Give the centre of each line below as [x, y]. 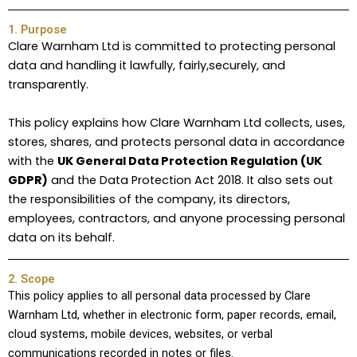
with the [33, 161]
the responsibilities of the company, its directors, [149, 199]
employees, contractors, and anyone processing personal [177, 218]
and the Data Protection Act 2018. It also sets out [190, 180]
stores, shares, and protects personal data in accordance [177, 142]
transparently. [48, 84]
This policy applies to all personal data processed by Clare [159, 296]
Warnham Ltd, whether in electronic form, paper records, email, [172, 315]
